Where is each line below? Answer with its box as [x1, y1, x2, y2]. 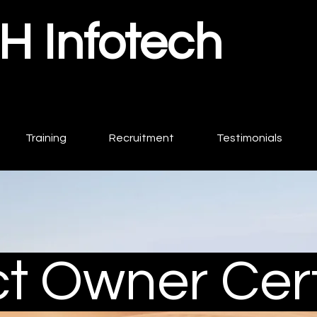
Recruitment [109, 132, 174, 144]
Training [25, 132, 67, 144]
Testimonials [217, 132, 282, 144]
